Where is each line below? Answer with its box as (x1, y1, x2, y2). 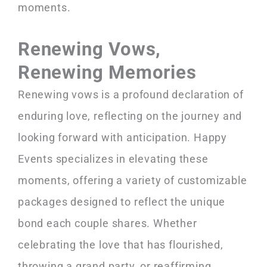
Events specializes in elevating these (18, 152, 209, 165)
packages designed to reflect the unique (18, 195, 226, 208)
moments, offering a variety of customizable (18, 173, 247, 187)
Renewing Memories (18, 61, 197, 83)
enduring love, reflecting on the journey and (18, 109, 243, 122)
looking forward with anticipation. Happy (18, 131, 227, 144)
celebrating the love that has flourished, (18, 238, 223, 251)
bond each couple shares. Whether (18, 216, 197, 229)
